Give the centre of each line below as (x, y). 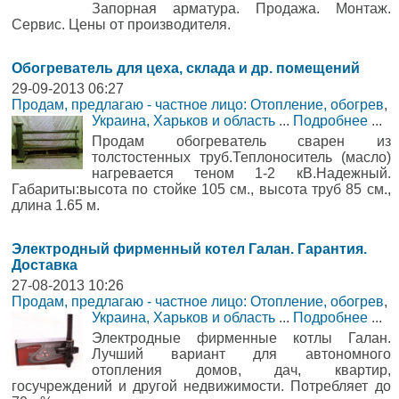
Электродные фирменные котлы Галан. (241, 338)
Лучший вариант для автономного (241, 354)
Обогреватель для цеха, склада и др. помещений (186, 68)
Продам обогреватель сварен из (241, 141)
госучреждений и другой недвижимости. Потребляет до (201, 386)
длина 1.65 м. (56, 205)
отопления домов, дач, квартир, (241, 370)
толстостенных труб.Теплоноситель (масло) (241, 157)
